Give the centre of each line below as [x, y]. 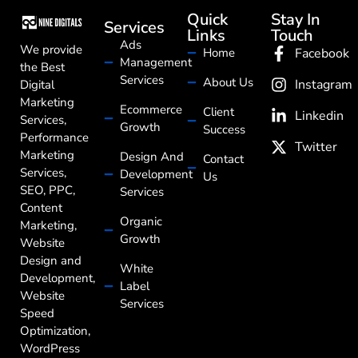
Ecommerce [151, 109]
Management [155, 62]
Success [224, 129]
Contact [223, 159]
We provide [51, 49]
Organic [141, 221]
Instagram [323, 84]
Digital [37, 84]
